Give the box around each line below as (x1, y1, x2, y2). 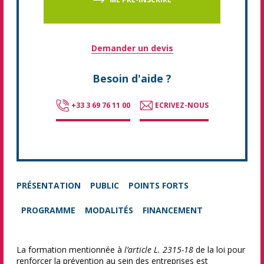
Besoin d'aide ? (93, 71, 171, 85)
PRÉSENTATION (16, 180, 81, 191)
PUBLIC (90, 180, 119, 191)
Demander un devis (91, 42, 173, 54)
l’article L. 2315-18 (122, 244, 193, 255)
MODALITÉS (85, 204, 133, 216)
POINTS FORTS (128, 180, 189, 191)
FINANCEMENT (143, 204, 203, 216)
